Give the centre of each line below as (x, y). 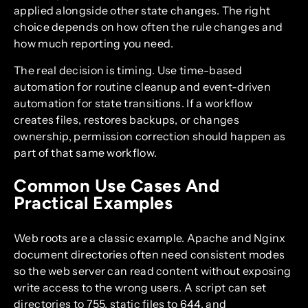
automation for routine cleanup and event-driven (143, 86)
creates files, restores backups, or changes (126, 119)
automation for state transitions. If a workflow (133, 103)
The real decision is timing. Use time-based (128, 70)
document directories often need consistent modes (150, 255)
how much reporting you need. (94, 44)
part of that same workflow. (86, 152)
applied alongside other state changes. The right (142, 11)
